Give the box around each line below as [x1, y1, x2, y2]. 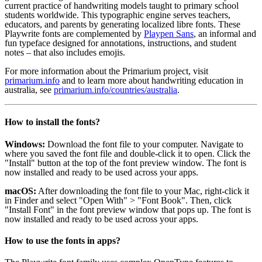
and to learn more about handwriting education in [60, 75, 243, 86]
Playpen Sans [144, 29, 194, 39]
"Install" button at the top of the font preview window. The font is [5, 157, 246, 168]
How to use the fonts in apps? [5, 235, 120, 246]
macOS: [5, 185, 36, 196]
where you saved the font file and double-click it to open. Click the [5, 148, 250, 158]
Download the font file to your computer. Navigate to [45, 139, 243, 149]
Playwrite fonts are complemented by [5, 29, 144, 39]
